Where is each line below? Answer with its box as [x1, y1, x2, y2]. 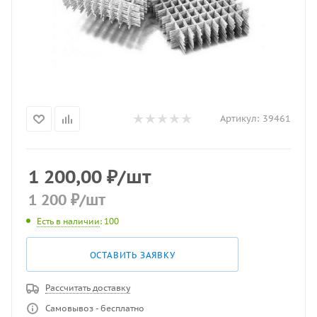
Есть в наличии [37, 215, 100, 226]
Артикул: [220, 113, 260, 125]
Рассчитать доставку [45, 282, 130, 293]
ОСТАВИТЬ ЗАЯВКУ [89, 249, 175, 260]
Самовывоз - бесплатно [45, 302, 144, 313]
